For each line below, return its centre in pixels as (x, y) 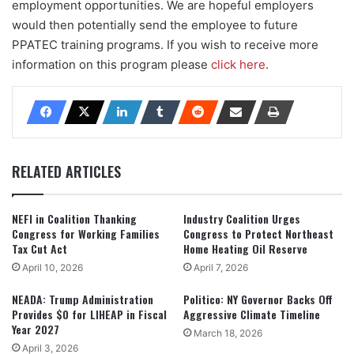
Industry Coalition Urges (242, 218)
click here (238, 64)
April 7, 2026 (221, 267)
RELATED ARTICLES (66, 171)
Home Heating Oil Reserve (245, 248)
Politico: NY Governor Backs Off (258, 299)
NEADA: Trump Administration (83, 299)
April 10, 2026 (53, 267)
